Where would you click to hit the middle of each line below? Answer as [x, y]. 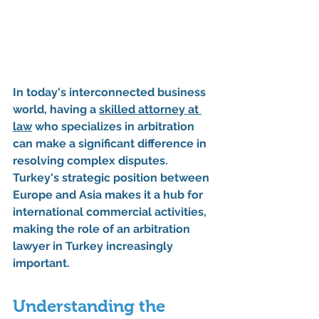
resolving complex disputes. [92, 161]
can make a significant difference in [111, 144]
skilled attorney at [150, 110]
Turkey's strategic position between [113, 178]
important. [41, 263]
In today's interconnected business [111, 93]
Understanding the [91, 306]
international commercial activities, [111, 212]
